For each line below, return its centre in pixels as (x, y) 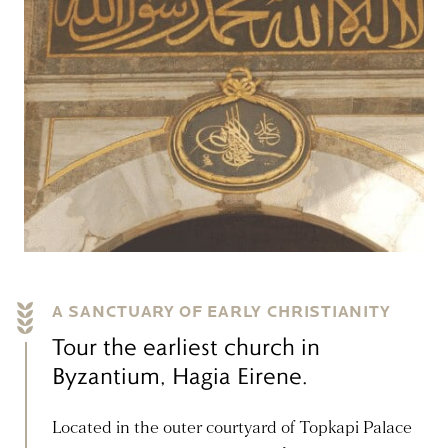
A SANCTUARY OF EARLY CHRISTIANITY (222, 312)
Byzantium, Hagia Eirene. (180, 375)
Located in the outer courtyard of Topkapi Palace (232, 428)
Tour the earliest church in (186, 346)
